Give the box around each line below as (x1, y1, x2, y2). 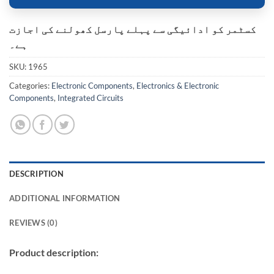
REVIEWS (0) (9, 217, 57, 228)
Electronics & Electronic (136, 80, 219, 91)
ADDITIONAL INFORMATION (9, 193, 120, 203)
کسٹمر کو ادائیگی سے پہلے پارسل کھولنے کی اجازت (9, 23, 256, 35)
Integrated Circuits (57, 92, 124, 103)
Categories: (9, 80, 51, 91)
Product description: (9, 246, 98, 258)
